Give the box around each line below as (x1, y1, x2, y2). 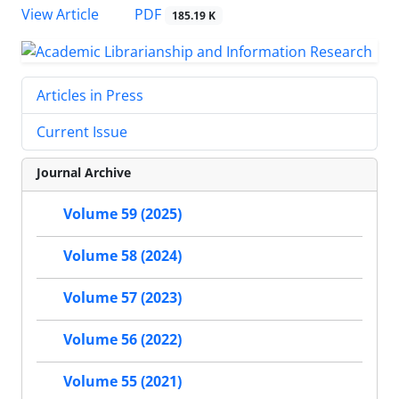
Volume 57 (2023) (63, 287, 182, 307)
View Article (21, 4, 99, 24)
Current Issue (37, 121, 127, 142)
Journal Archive (37, 163, 131, 181)
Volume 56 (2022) (63, 329, 182, 349)
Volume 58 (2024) (63, 245, 182, 265)
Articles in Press (37, 85, 143, 105)
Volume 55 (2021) (63, 370, 182, 391)
